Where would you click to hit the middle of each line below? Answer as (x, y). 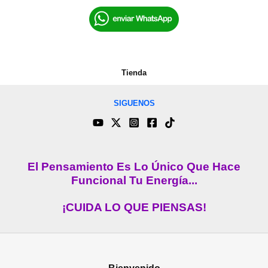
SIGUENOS (134, 103)
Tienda (134, 73)
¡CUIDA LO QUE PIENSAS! (134, 207)
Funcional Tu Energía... (134, 180)
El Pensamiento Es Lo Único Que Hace (134, 166)
